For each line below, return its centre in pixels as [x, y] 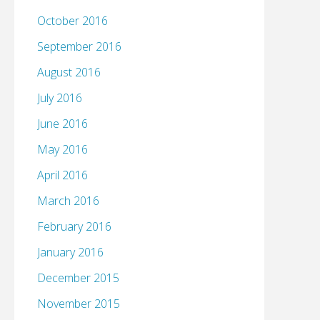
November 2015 [79, 304]
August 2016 [69, 72]
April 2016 [62, 175]
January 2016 [70, 252]
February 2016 [74, 227]
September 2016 [79, 47]
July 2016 [60, 98]
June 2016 [62, 124]
